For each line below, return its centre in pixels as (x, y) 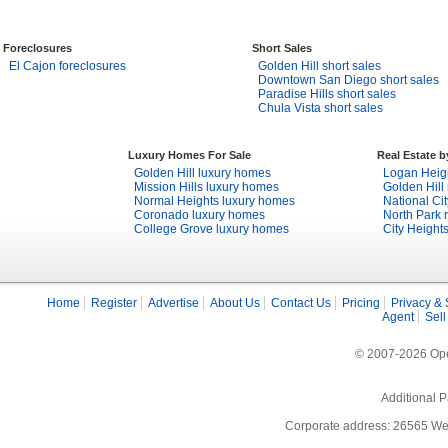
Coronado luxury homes (199, 215)
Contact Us (301, 303)
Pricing (361, 303)
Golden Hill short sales (319, 66)
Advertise (173, 303)
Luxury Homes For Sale (189, 155)
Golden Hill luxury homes (202, 173)
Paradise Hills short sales (327, 94)
